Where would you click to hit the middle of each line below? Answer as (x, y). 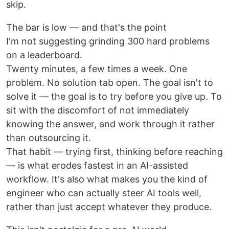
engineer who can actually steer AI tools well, (104, 193)
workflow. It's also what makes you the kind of (107, 179)
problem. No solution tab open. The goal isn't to (110, 82)
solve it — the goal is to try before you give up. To (114, 96)
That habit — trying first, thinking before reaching (114, 151)
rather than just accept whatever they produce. (109, 207)
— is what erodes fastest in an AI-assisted (97, 165)
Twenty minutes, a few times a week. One (97, 68)
